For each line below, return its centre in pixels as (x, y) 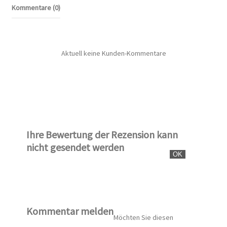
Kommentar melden (70, 211)
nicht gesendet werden (75, 147)
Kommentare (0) (36, 8)
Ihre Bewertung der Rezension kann (102, 134)
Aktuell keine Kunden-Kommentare (113, 53)
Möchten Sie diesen (143, 218)
